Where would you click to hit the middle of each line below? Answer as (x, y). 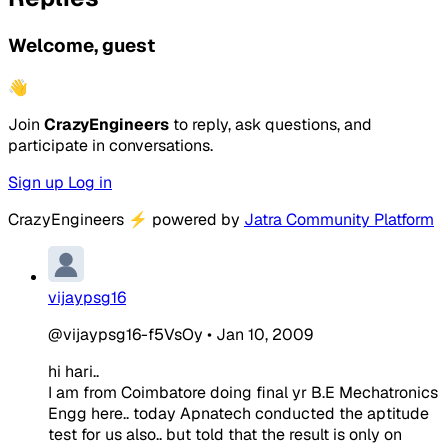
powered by (196, 219)
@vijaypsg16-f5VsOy (125, 334)
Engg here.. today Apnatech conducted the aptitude (238, 413)
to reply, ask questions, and (270, 124)
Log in (90, 182)
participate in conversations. (110, 145)
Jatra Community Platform (339, 219)
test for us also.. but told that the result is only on (225, 434)
